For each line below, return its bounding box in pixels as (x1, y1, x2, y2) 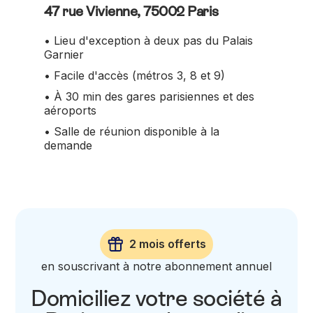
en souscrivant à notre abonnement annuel (41, 259, 272, 273)
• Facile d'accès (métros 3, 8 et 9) (43, 68, 225, 82)
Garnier (43, 47, 84, 61)
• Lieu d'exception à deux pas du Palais (43, 33, 253, 48)
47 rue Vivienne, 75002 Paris (43, 3, 219, 19)
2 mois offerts (129, 237, 206, 252)
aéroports (43, 103, 96, 117)
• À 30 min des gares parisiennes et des (43, 89, 254, 103)
